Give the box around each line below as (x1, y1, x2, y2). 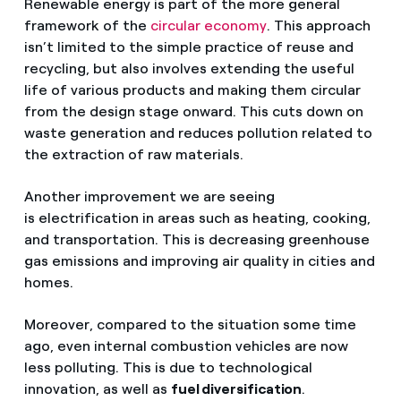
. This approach (266, 16, 371, 34)
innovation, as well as (23, 380, 171, 398)
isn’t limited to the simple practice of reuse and (23, 38, 354, 55)
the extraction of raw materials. (23, 145, 243, 163)
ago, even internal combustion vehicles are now (23, 337, 348, 355)
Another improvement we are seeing (23, 187, 275, 205)
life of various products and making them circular (23, 81, 361, 98)
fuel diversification (170, 380, 303, 398)
